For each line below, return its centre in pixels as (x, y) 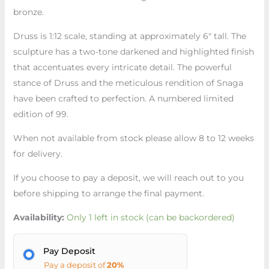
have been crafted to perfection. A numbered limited (123, 98)
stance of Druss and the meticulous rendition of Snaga (128, 83)
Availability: (38, 217)
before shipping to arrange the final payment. (108, 193)
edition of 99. (41, 114)
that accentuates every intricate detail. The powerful (122, 67)
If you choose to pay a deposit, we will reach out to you (128, 177)
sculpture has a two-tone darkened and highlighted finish (133, 51)
